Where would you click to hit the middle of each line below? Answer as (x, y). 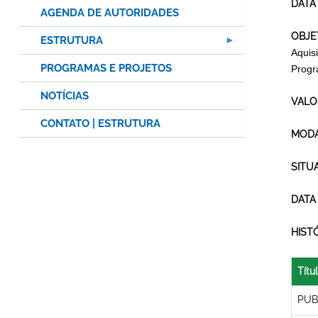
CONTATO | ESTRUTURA (100, 124)
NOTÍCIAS (65, 96)
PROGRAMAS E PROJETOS (106, 68)
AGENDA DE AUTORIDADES (110, 13)
